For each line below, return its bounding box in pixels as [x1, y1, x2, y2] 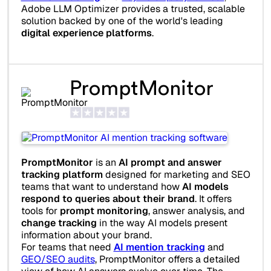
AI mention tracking [113, 241, 205, 254]
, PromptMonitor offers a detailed [94, 253, 240, 266]
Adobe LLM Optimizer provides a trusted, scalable [21, 2, 245, 16]
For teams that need [21, 241, 114, 254]
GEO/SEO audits [21, 253, 95, 266]
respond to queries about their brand [21, 192, 195, 206]
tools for [21, 204, 60, 218]
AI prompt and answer [118, 156, 222, 169]
